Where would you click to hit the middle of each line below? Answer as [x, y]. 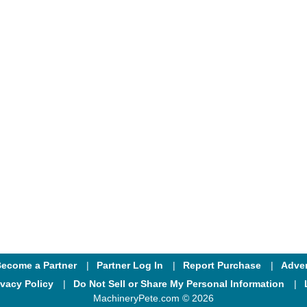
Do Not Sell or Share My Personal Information [179, 283]
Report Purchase [222, 265]
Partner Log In [130, 265]
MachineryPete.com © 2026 [153, 298]
